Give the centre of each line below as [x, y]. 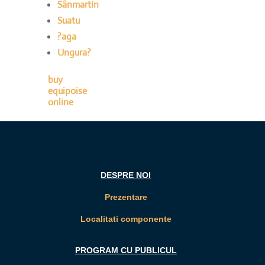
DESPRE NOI [126, 175]
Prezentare [126, 197]
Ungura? [74, 52]
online [60, 102]
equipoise [67, 91]
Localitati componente [126, 219]
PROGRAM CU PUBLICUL [126, 250]
